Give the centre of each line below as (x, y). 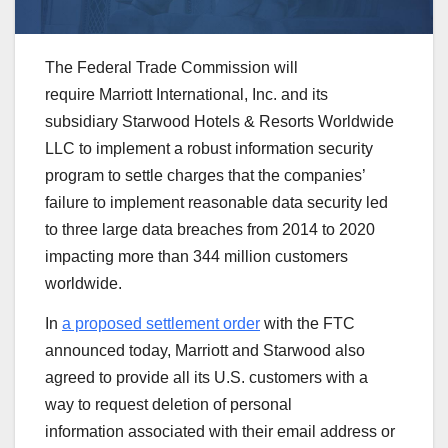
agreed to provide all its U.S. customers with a (206, 377)
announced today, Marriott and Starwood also (205, 350)
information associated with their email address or (220, 431)
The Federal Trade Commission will (171, 67)
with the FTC (309, 323)
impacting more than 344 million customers (196, 256)
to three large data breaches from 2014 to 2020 (210, 229)
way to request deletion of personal (168, 404)
